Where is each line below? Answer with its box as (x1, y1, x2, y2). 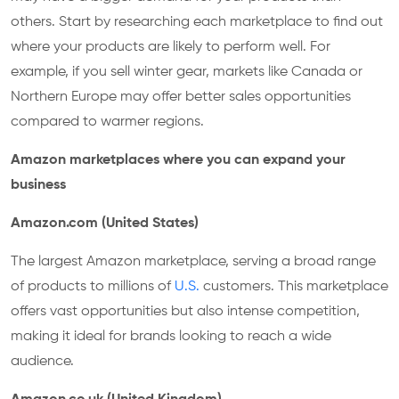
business (11, 178, 66, 192)
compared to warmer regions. (11, 115, 204, 129)
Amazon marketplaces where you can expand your (11, 153, 346, 167)
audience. (11, 354, 74, 369)
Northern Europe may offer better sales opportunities (11, 90, 351, 104)
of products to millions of (11, 280, 175, 294)
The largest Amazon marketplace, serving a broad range (11, 255, 376, 269)
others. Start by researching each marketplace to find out (11, 15, 383, 29)
